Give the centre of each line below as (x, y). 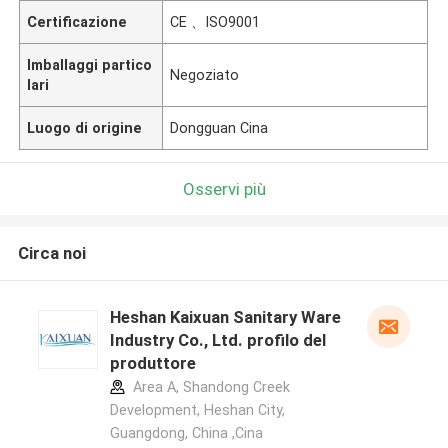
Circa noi (51, 253)
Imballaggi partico (90, 64)
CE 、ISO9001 (215, 21)
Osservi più (224, 188)
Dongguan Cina (219, 127)
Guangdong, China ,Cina (186, 433)
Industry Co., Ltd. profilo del (217, 340)
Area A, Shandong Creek (209, 387)
